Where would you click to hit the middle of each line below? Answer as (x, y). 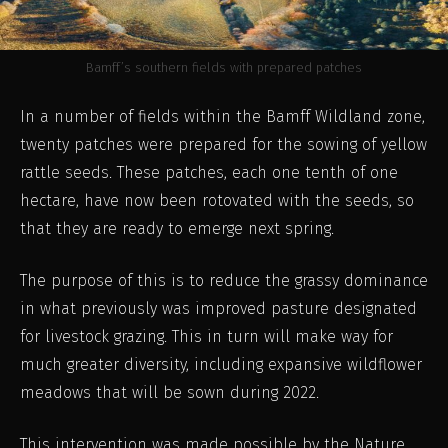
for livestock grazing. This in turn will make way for (206, 337)
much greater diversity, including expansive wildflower (221, 365)
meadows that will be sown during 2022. (169, 393)
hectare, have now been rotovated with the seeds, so (217, 201)
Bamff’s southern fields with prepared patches (224, 68)
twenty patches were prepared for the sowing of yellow (223, 145)
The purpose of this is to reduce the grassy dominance (224, 281)
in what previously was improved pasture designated (218, 309)
